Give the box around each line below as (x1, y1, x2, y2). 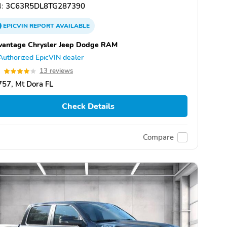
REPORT (29, 22, 54, 30)
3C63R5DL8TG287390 (4, 1, 85, 11)
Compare (143, 132, 174, 142)
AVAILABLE (54, 22, 90, 30)
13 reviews (40, 66, 73, 75)
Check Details (61, 100, 115, 112)
